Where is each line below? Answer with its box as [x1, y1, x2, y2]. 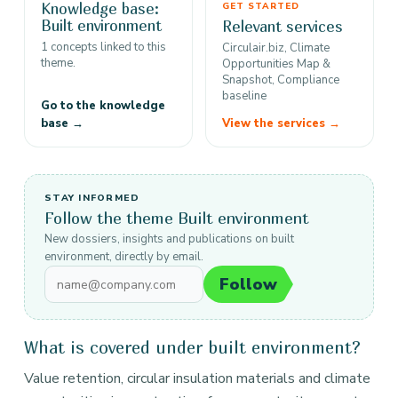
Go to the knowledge [41, 98, 165, 114]
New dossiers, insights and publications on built [44, 231, 294, 247]
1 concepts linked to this [41, 39, 166, 55]
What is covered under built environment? [24, 338, 361, 357]
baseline [222, 88, 267, 104]
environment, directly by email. [44, 249, 203, 265]
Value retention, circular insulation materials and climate [24, 369, 370, 388]
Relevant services [222, 17, 343, 36]
